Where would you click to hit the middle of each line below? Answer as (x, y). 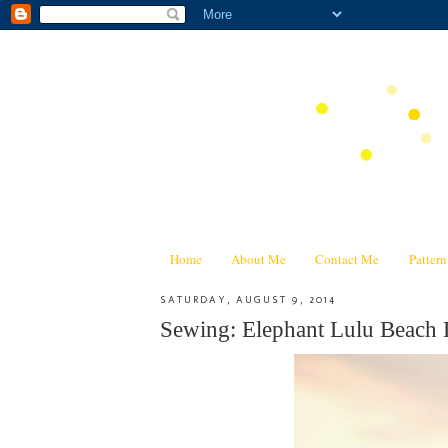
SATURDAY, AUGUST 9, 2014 (248, 299)
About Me (258, 258)
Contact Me (347, 258)
